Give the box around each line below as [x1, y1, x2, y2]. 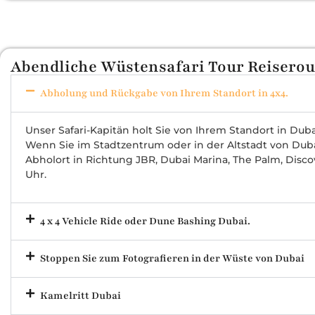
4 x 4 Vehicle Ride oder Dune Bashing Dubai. [40, 214, 250, 229]
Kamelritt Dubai [40, 289, 121, 303]
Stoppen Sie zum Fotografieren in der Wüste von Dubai [40, 252, 304, 266]
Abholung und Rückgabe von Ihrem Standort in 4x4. [40, 86, 288, 100]
